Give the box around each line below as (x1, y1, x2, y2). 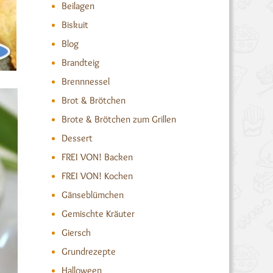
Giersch (61, 227, 91, 238)
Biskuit (61, 19, 88, 30)
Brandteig (61, 57, 99, 68)
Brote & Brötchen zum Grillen (61, 113, 176, 125)
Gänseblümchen (61, 189, 124, 200)
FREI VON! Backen (61, 151, 133, 163)
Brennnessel (61, 76, 110, 87)
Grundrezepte (61, 246, 116, 257)
